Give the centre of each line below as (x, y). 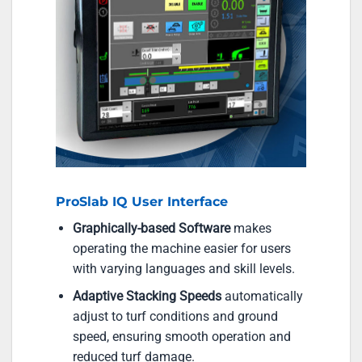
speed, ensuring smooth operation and (181, 337)
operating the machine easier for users (181, 248)
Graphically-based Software (153, 228)
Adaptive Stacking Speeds (147, 297)
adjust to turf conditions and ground (175, 317)
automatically (262, 297)
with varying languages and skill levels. (183, 268)
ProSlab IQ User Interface (142, 201)
